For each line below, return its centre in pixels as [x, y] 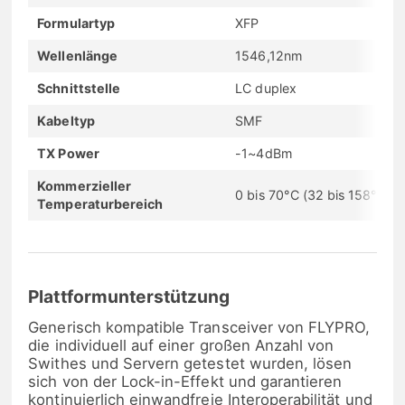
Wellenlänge [77, 55]
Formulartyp [76, 23]
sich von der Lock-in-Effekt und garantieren [185, 382]
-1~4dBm [264, 153]
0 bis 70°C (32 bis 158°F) [312, 194]
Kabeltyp [66, 120]
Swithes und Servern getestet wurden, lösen [190, 364]
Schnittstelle [79, 88]
